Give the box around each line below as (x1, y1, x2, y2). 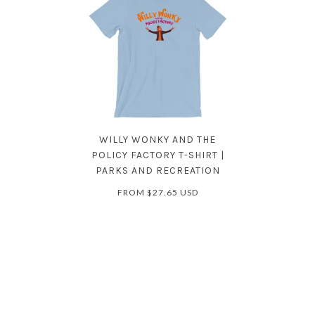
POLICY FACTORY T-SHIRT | (91, 149, 224, 161)
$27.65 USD (146, 187, 198, 198)
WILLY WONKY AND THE (99, 134, 216, 146)
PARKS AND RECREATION (95, 165, 220, 176)
